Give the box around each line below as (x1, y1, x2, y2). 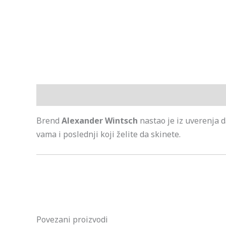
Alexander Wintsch (62, 115, 138, 127)
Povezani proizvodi (36, 213, 108, 225)
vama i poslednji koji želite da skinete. (36, 129, 181, 140)
